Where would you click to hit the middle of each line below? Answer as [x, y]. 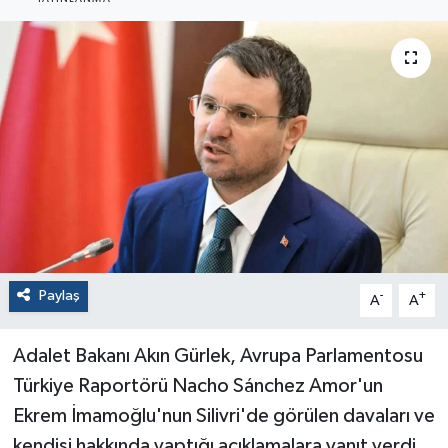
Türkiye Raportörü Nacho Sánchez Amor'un [197, 386]
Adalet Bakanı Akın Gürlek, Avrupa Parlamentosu [217, 356]
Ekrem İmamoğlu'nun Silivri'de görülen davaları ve [223, 416]
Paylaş [59, 296]
